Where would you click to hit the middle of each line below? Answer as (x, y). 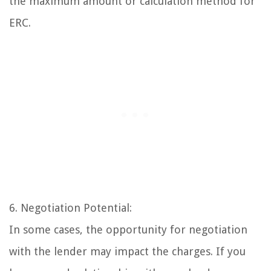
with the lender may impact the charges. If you (127, 251)
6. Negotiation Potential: (70, 207)
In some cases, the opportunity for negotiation (128, 229)
